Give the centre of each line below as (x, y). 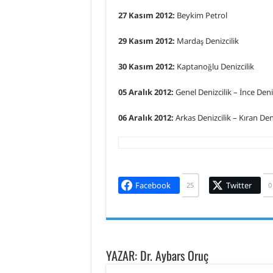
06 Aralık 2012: (146, 118)
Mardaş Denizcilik (207, 41)
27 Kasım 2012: (146, 15)
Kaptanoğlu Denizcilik (214, 66)
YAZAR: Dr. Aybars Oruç (157, 255)
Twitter (239, 185)
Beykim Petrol (201, 15)
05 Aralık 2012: (146, 92)
